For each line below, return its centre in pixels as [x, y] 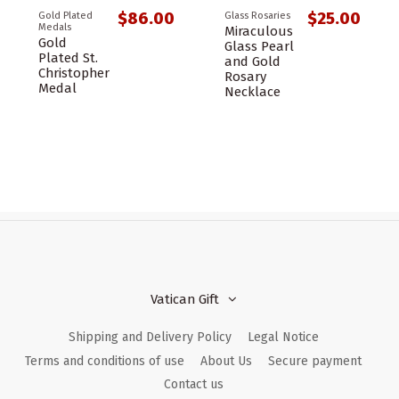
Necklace [252, 92]
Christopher [74, 73]
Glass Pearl [259, 47]
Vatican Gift [184, 300]
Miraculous [259, 32]
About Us [226, 361]
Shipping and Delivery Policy [150, 338]
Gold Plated [65, 16]
